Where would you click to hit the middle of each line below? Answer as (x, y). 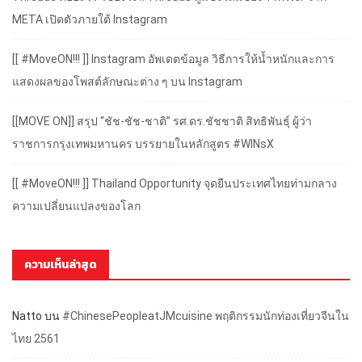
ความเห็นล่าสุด (61, 265)
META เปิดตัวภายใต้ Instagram (90, 20)
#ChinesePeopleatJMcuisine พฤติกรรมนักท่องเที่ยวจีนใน (206, 316)
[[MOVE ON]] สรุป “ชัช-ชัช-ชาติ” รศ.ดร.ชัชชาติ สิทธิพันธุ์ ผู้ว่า (162, 122)
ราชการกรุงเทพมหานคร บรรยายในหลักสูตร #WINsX (143, 144)
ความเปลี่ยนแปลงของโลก (76, 206)
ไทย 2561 (36, 339)
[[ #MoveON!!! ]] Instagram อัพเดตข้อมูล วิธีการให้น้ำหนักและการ (173, 59)
